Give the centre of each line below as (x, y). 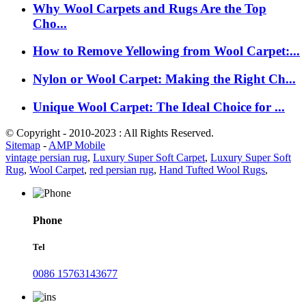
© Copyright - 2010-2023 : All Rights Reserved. (110, 133)
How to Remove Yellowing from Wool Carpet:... (166, 51)
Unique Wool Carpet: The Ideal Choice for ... (159, 107)
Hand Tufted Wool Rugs (212, 170)
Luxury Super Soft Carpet (149, 158)
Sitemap (23, 145)
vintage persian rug (46, 158)
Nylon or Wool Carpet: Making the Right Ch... (164, 79)
